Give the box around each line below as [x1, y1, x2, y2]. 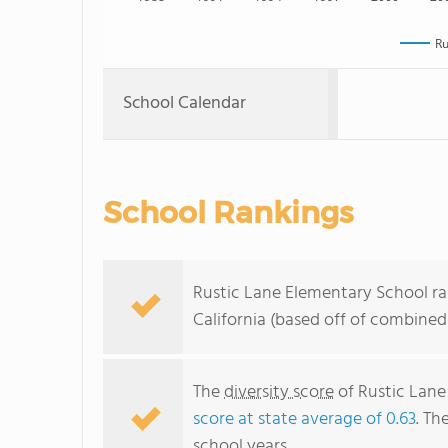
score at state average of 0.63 [193, 405, 416, 434]
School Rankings [103, 194, 353, 231]
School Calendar [123, 89, 246, 118]
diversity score [224, 378, 334, 407]
